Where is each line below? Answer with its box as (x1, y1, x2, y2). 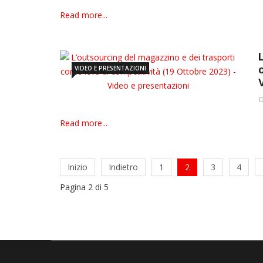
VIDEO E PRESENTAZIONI (75, 64, 146, 72)
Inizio (68, 161, 87, 173)
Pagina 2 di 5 (60, 181, 109, 193)
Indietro (109, 161, 138, 173)
